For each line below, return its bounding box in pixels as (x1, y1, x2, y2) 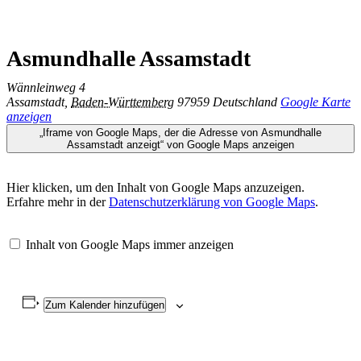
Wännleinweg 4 (6, 80, 85, 94)
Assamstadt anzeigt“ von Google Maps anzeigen (127, 138, 294, 151)
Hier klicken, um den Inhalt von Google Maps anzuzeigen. (6, 180, 305, 194)
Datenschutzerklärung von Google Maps (109, 194, 315, 209)
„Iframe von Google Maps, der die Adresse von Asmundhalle (39, 126, 76, 139)
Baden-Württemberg (71, 94, 174, 109)
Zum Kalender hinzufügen (44, 299, 164, 312)
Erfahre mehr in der (6, 194, 109, 209)
